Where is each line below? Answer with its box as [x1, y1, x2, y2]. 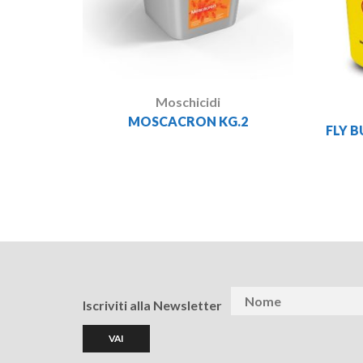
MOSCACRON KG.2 [127, 113, 248, 129]
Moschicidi [155, 93, 220, 109]
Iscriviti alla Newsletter [83, 297, 222, 313]
